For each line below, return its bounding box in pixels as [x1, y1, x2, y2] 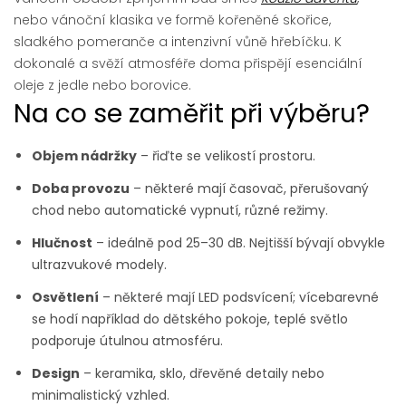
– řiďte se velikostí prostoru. [137, 146, 315, 165]
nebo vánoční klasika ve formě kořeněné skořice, [14, 10, 331, 29]
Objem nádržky [32, 146, 137, 165]
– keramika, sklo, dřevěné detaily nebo [80, 363, 324, 382]
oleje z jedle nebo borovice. [14, 75, 191, 94]
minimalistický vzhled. [32, 385, 169, 404]
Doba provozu [32, 179, 130, 198]
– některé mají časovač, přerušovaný [130, 179, 369, 198]
